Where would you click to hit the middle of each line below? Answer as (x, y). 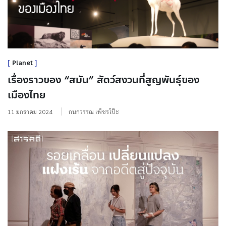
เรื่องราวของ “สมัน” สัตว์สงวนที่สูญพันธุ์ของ (103, 80)
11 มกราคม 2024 (30, 112)
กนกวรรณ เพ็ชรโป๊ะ (94, 112)
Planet (22, 63)
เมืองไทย (26, 95)
